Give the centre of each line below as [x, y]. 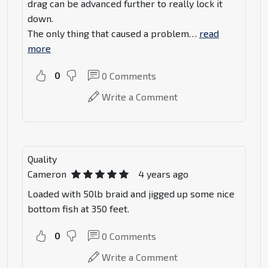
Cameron [47, 174]
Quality [42, 159]
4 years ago [163, 174]
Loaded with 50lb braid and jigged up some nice [131, 194]
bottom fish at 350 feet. [78, 209]
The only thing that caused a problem [108, 33]
